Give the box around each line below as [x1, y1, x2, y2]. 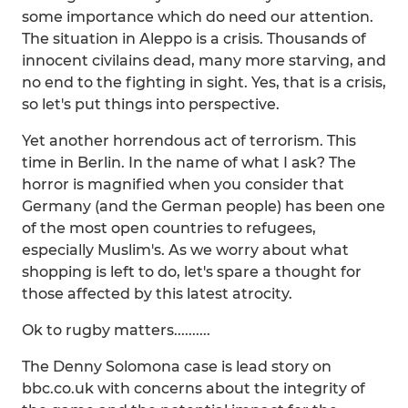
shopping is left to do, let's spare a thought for [22, 263, 362, 280]
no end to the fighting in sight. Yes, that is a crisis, [22, 74, 386, 91]
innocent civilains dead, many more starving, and [22, 52, 386, 69]
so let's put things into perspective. [22, 96, 280, 113]
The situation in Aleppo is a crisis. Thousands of [22, 30, 366, 47]
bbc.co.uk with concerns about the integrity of [22, 380, 365, 397]
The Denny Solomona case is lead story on [22, 358, 331, 375]
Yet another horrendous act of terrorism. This [22, 132, 356, 149]
